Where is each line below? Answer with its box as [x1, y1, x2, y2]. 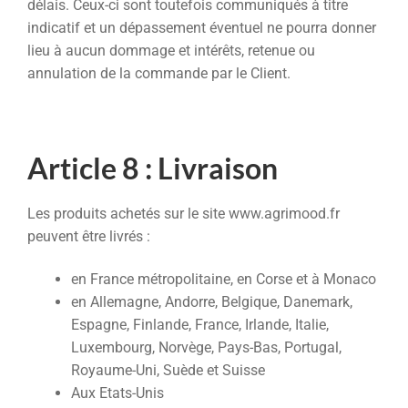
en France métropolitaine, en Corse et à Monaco [71, 270, 376, 289]
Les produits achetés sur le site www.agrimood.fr [27, 204, 340, 222]
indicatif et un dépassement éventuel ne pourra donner [27, 18, 376, 36]
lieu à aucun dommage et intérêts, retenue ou [27, 41, 315, 59]
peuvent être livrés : [27, 227, 150, 245]
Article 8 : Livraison [27, 150, 278, 187]
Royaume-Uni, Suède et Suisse [71, 362, 265, 380]
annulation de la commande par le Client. [27, 64, 291, 82]
